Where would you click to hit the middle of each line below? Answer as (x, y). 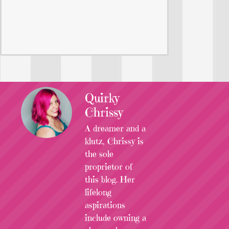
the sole (99, 154)
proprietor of (109, 166)
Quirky (102, 98)
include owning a (116, 217)
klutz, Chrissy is (114, 141)
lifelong (98, 192)
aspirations (105, 205)
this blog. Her (110, 179)
